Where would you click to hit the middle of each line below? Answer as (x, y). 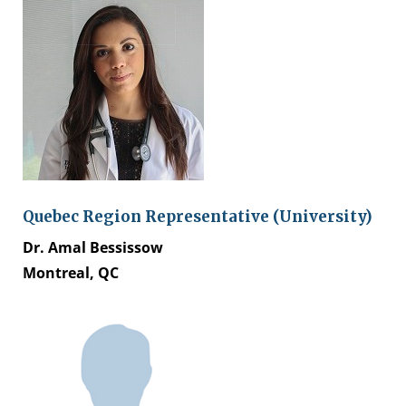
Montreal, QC (71, 272)
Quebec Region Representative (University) (198, 216)
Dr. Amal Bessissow (93, 247)
